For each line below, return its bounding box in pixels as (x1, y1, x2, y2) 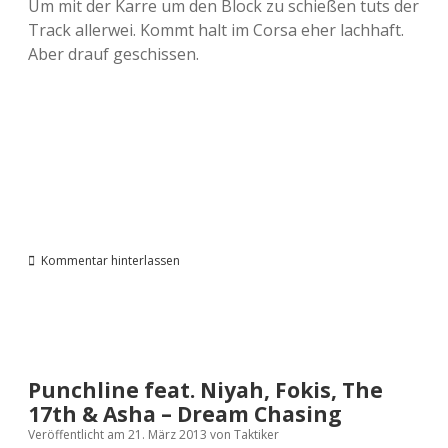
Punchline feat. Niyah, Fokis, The (28, 376, 383, 404)
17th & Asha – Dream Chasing (28, 400, 342, 428)
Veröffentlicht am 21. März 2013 (28, 426, 210, 443)
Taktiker (231, 426, 279, 443)
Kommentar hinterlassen (41, 252, 180, 269)
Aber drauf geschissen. (28, 43, 199, 65)
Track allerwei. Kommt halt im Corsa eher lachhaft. (28, 19, 404, 41)
